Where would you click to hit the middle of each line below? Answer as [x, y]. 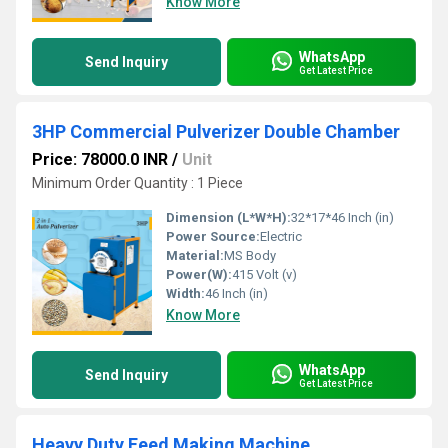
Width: [185, 293]
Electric [281, 236]
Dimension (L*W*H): [228, 217]
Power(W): [199, 274]
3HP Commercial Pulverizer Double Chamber [216, 131]
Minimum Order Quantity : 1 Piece [137, 183]
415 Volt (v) [264, 274]
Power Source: [213, 236]
